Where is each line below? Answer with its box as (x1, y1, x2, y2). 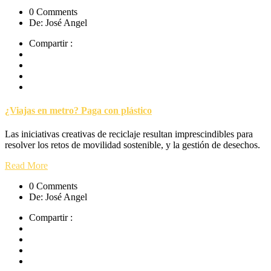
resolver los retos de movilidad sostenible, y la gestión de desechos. (5, 140, 260, 151)
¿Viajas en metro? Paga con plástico (5, 105, 152, 116)
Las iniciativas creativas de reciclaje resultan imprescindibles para (5, 129, 253, 140)
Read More (5, 160, 48, 171)
